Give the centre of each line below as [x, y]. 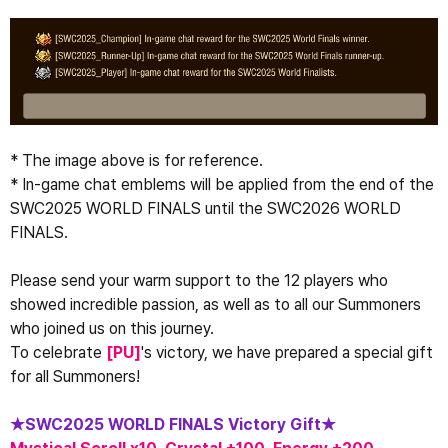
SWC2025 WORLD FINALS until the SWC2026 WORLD [205, 209]
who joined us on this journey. [112, 329]
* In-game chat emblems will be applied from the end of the [222, 185]
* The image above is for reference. [136, 161]
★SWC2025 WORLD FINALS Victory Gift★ [175, 425]
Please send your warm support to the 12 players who [199, 281]
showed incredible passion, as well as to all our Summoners [215, 305]
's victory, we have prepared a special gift [287, 353]
